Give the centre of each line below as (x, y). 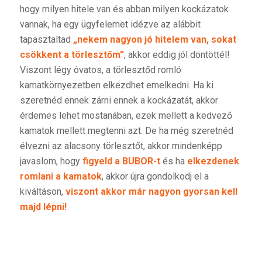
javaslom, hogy (51, 161)
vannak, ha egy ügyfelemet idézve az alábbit (110, 24)
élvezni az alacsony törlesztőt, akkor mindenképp (121, 146)
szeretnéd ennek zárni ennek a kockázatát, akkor (119, 100)
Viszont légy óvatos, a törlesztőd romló (100, 70)
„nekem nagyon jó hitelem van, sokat (154, 39)
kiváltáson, (42, 191)
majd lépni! (43, 206)
